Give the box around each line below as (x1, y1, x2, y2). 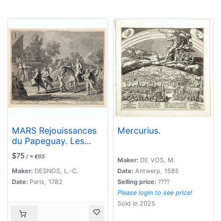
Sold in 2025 (117, 199, 155, 207)
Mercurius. (117, 125, 161, 136)
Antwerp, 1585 (135, 167, 179, 175)
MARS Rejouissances (12, 125, 97, 136)
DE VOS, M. (140, 156, 175, 164)
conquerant (12, 156, 59, 167)
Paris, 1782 (30, 178, 63, 185)
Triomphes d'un (12, 146, 74, 156)
